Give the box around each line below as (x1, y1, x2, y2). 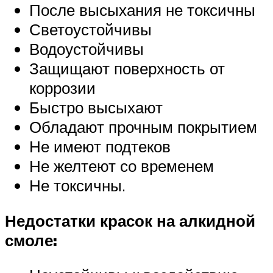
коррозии (29, 78, 96, 98)
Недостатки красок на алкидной (5, 210, 255, 230)
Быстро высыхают (29, 97, 163, 118)
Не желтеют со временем (29, 156, 214, 176)
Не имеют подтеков (29, 136, 171, 157)
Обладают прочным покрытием (29, 117, 257, 137)
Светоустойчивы (29, 19, 152, 40)
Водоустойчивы (29, 39, 144, 59)
